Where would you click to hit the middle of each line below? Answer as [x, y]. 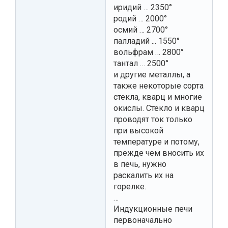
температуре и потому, [156, 141]
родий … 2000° [140, 18]
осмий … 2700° [141, 30]
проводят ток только [153, 119]
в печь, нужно [140, 164]
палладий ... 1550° [147, 41]
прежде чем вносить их [159, 153]
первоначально [143, 220]
